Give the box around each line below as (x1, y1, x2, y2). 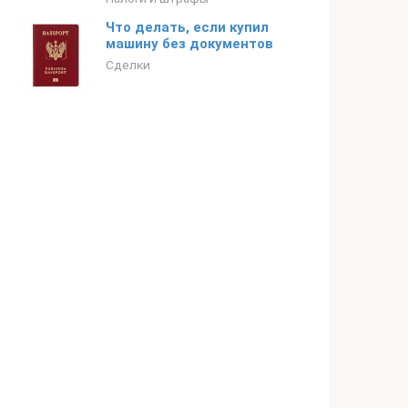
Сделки (106, 57, 150, 72)
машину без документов (106, 36, 273, 52)
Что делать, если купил (106, 19, 269, 36)
